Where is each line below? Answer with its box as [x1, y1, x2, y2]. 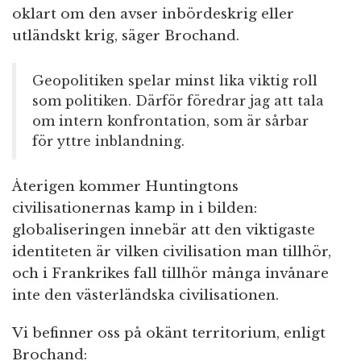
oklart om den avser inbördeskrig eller [12, 6, 294, 23]
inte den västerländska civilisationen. [12, 287, 279, 305]
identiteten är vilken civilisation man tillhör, [12, 243, 331, 261]
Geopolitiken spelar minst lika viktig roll [32, 73, 317, 89]
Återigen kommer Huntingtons [12, 178, 239, 196]
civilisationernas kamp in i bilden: [12, 200, 257, 218]
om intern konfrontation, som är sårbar [32, 113, 309, 130]
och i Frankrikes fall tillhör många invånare [12, 265, 329, 283]
